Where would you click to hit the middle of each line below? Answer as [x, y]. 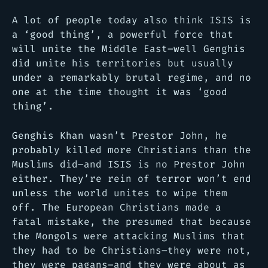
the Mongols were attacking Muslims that [129, 236]
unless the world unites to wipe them [120, 193]
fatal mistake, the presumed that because [132, 221]
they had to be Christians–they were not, [132, 250]
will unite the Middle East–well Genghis [129, 48]
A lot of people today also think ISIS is [132, 20]
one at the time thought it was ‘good [120, 92]
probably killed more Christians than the [132, 150]
